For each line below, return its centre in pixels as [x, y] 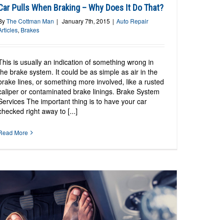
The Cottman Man [30, 21]
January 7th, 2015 [86, 21]
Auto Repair [133, 21]
